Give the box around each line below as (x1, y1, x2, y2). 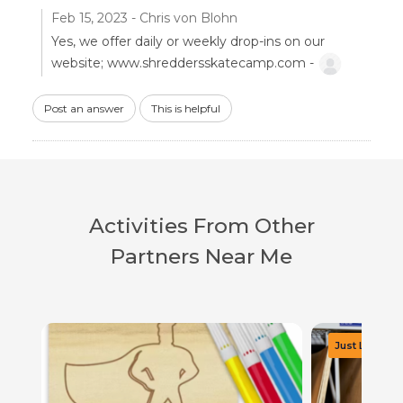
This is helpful (150, 101, 220, 115)
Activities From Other (88, 212, 315, 238)
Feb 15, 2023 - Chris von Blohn (50, 9, 237, 26)
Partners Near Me (111, 243, 292, 269)
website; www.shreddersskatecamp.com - (50, 54, 318, 71)
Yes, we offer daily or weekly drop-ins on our (50, 32, 325, 49)
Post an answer (43, 101, 124, 115)
